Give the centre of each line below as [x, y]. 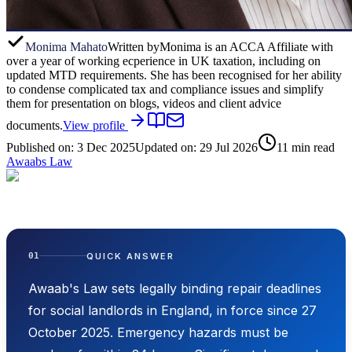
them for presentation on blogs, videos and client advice [144, 103]
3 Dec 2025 [106, 147]
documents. [35, 125]
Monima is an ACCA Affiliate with [246, 46]
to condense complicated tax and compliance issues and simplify [165, 89]
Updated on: [167, 147]
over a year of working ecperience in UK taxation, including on [163, 60]
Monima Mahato [66, 46]
